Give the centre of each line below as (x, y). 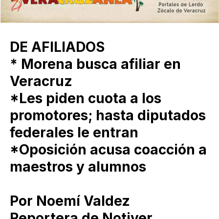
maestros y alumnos (78, 166)
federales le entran (74, 132)
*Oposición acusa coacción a (108, 149)
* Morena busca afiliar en (95, 64)
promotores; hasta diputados (108, 115)
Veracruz (41, 81)
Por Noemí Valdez (70, 201)
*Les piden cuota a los (86, 98)
